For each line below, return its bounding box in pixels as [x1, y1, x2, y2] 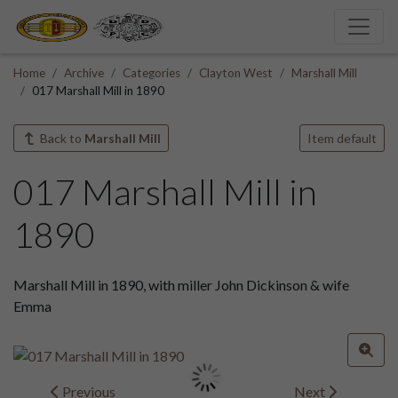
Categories [123, 65, 180, 80]
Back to [36, 130, 84, 146]
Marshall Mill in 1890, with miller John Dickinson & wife [13, 275, 349, 293]
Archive [64, 65, 104, 80]
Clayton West [199, 65, 273, 80]
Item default [307, 130, 377, 146]
